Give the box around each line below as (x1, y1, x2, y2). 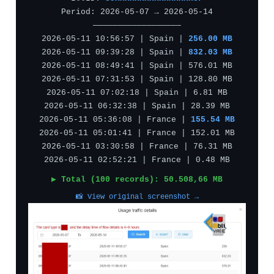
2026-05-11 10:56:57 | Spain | (42, 35, 188, 43)
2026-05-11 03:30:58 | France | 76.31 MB (42, 143, 232, 151)
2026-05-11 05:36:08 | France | (39, 116, 191, 124)
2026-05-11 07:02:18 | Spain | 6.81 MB (46, 89, 228, 97)
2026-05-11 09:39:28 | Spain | (42, 48, 188, 57)
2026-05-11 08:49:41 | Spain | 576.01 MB (42, 62, 232, 70)
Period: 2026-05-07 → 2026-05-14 (61, 8, 213, 17)
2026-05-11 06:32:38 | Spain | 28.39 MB (44, 102, 230, 111)
